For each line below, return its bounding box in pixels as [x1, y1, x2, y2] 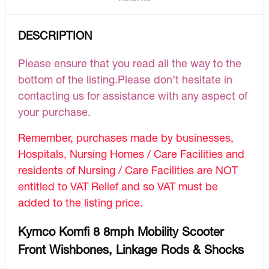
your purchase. [18, 104, 91, 118]
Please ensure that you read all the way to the [18, 56, 241, 70]
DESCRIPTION [18, 28, 92, 42]
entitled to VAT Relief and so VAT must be [18, 179, 218, 193]
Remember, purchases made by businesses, [18, 130, 234, 144]
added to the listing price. [18, 195, 143, 209]
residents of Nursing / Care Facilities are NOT [18, 163, 238, 177]
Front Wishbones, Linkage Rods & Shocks [18, 242, 247, 256]
